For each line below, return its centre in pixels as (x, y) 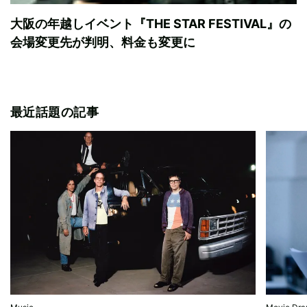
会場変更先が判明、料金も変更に (103, 42)
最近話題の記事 (55, 112)
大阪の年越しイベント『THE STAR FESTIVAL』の (151, 24)
